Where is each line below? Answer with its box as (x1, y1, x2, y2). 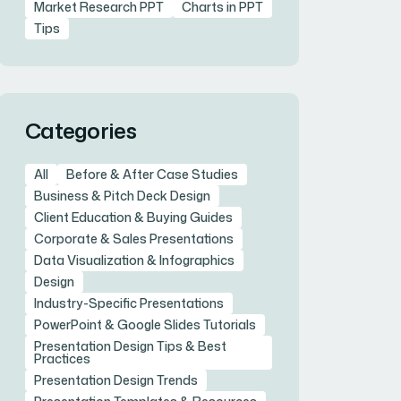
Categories (25, 115, 136, 147)
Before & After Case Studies (66, 166, 238, 183)
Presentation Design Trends (34, 371, 198, 389)
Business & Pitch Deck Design (34, 187, 210, 205)
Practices (34, 350, 90, 368)
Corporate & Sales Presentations (34, 230, 234, 248)
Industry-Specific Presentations (34, 294, 224, 312)
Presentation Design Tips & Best (34, 337, 226, 355)
